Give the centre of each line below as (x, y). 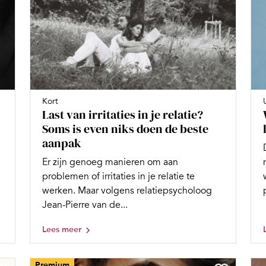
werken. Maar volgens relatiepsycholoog (127, 191)
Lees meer (62, 230)
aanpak (62, 143)
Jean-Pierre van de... (85, 205)
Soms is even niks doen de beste (125, 129)
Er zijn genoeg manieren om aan (110, 162)
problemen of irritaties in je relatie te (118, 177)
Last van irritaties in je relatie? (123, 115)
